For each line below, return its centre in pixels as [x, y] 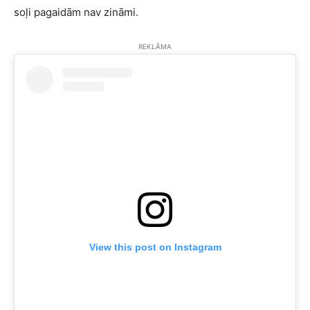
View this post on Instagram [155, 247]
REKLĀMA [155, 47]
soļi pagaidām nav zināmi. [76, 12]
